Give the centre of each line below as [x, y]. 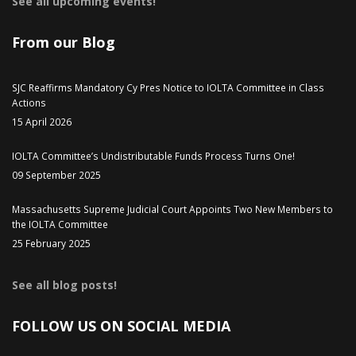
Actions [29, 103]
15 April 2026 [42, 122]
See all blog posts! [64, 285]
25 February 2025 [51, 243]
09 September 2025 [56, 175]
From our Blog [64, 42]
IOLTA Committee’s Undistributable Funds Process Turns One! [153, 156]
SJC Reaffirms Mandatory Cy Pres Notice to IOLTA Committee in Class [168, 87]
